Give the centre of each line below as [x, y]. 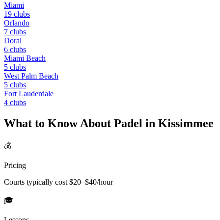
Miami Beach [25, 58]
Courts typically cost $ [39, 182]
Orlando [17, 23]
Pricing [15, 165]
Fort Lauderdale [29, 94]
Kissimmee [186, 124]
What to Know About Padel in [81, 124]
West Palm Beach [31, 76]
